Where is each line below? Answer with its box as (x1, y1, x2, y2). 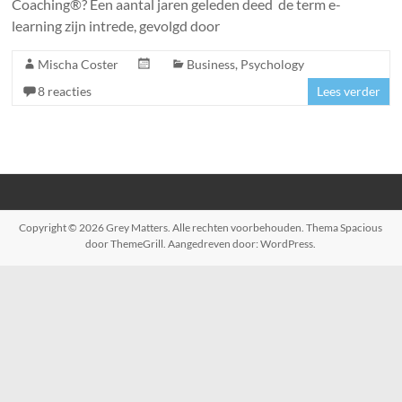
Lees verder (316, 83, 380, 99)
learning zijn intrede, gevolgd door (12, 17, 221, 34)
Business (187, 57, 236, 72)
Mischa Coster (38, 57, 119, 72)
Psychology (240, 57, 305, 72)
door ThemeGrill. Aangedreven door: (85, 237, 261, 250)
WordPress (260, 237, 314, 250)
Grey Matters (106, 221, 169, 234)
